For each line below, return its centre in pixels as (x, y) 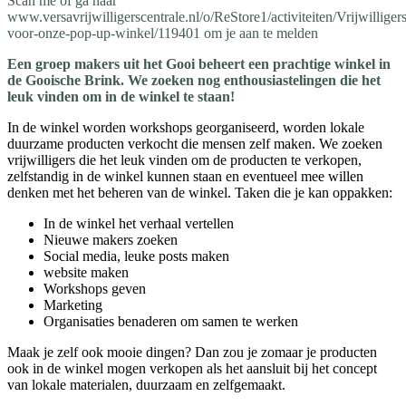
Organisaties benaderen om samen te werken (173, 322)
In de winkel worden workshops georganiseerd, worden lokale (186, 128)
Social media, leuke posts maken (138, 256)
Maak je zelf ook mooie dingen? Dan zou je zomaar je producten (192, 353)
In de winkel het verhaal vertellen (139, 224)
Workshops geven (95, 289)
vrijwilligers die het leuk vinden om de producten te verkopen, (184, 160)
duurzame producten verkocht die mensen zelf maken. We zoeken (195, 144)
